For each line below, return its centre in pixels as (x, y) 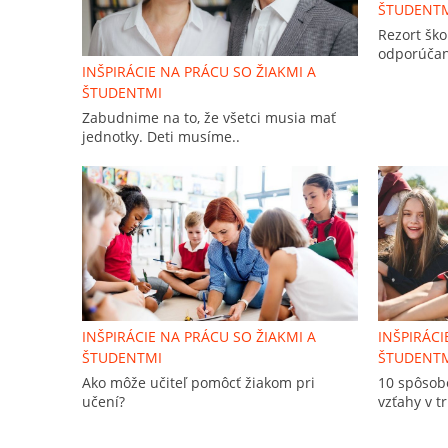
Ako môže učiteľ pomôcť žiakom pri (198, 383)
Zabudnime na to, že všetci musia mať (209, 118)
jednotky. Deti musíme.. (161, 137)
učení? (103, 402)
